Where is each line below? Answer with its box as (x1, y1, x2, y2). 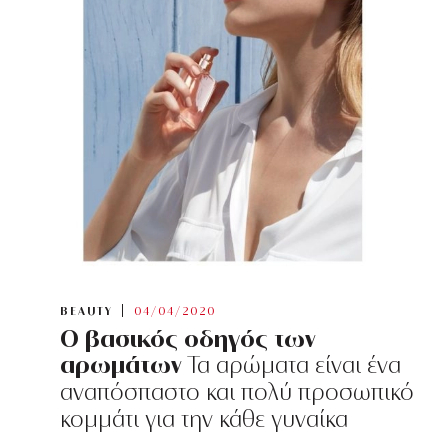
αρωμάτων (60, 350, 182, 379)
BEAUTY (60, 305, 113, 318)
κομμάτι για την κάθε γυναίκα (60, 406, 348, 433)
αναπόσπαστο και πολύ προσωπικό (60, 379, 414, 406)
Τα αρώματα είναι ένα (182, 352, 401, 379)
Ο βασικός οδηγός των (60, 324, 316, 353)
